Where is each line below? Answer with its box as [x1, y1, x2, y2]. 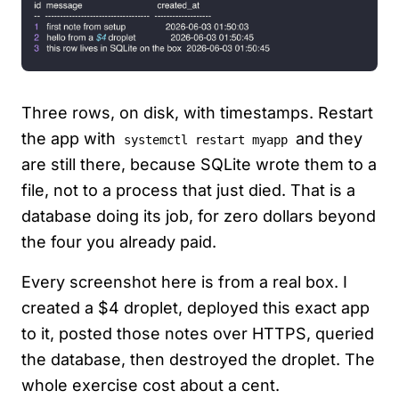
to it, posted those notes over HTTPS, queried [21, 324, 374, 344]
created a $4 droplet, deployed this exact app [21, 298, 370, 318]
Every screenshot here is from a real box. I [21, 273, 347, 292]
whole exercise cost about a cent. [21, 376, 280, 395]
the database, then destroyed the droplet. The [21, 350, 375, 370]
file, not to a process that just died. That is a [21, 181, 355, 200]
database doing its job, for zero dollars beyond [21, 207, 376, 226]
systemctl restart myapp [124, 133, 288, 148]
